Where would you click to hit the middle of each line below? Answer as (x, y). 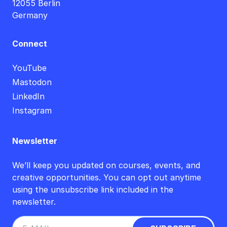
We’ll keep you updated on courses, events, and (106, 165)
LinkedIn (28, 97)
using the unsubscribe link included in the (93, 190)
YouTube (29, 68)
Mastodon (32, 82)
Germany (30, 15)
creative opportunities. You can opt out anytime (107, 178)
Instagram (32, 111)
